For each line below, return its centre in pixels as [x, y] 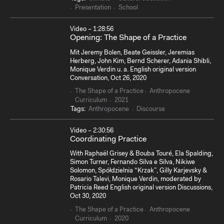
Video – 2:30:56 [92, 131]
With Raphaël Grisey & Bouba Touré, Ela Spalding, [141, 154]
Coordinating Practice [108, 139]
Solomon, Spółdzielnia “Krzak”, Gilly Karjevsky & [138, 171]
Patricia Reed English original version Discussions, [141, 188]
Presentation [93, 8]
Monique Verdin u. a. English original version [133, 69]
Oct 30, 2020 [88, 196]
